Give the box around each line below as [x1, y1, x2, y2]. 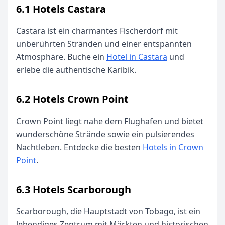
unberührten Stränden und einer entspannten [16, 38, 192, 49]
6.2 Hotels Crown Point [16, 92, 129, 106]
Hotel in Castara [106, 51, 167, 62]
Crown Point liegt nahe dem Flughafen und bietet [16, 116, 203, 127]
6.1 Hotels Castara [16, 2, 106, 16]
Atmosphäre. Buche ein [16, 51, 106, 62]
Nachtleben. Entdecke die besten [16, 142, 143, 153]
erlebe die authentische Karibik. [16, 64, 136, 75]
